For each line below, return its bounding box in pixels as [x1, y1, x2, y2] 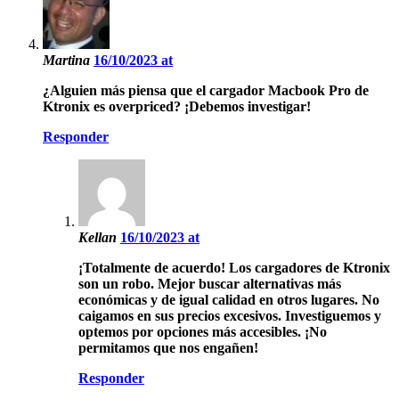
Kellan [78, 230, 120, 246]
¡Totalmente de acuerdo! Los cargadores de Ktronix [78, 260, 390, 276]
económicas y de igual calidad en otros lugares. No [78, 292, 379, 308]
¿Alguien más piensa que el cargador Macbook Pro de [43, 83, 369, 99]
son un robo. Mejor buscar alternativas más [78, 276, 341, 292]
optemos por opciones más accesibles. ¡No [78, 324, 327, 340]
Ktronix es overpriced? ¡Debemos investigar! [43, 99, 311, 115]
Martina [43, 53, 94, 69]
